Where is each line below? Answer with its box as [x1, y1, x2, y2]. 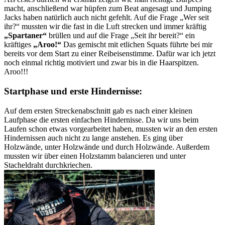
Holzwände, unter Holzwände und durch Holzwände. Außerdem [4, 142, 209, 151]
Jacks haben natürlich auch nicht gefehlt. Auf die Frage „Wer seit [4, 13, 209, 22]
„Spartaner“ [4, 31, 47, 40]
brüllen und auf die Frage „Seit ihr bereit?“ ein [47, 31, 195, 40]
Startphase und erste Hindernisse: [4, 85, 142, 96]
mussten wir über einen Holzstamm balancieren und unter [4, 151, 186, 160]
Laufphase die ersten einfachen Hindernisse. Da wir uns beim [4, 115, 198, 124]
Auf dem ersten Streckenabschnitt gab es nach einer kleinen [4, 106, 192, 115]
